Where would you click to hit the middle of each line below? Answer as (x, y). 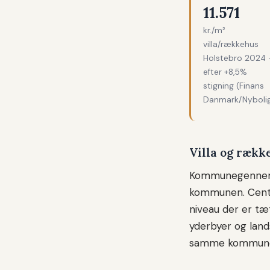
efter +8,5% (225, 72)
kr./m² (214, 31)
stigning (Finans (234, 86)
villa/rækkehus (231, 45)
